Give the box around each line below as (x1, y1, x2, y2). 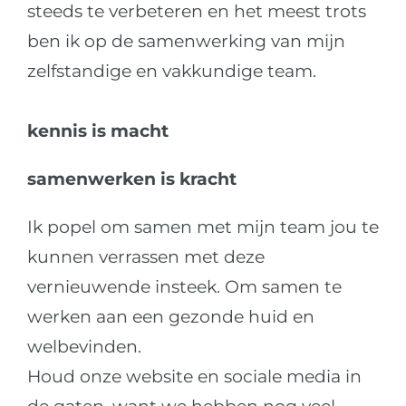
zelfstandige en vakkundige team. (26, 60, 316, 82)
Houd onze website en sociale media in (26, 365, 362, 387)
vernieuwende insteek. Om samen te (26, 275, 342, 297)
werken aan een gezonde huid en (26, 305, 314, 327)
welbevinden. (26, 335, 141, 357)
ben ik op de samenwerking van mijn (26, 30, 345, 52)
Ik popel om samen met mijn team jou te (26, 216, 379, 237)
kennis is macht (26, 120, 169, 141)
